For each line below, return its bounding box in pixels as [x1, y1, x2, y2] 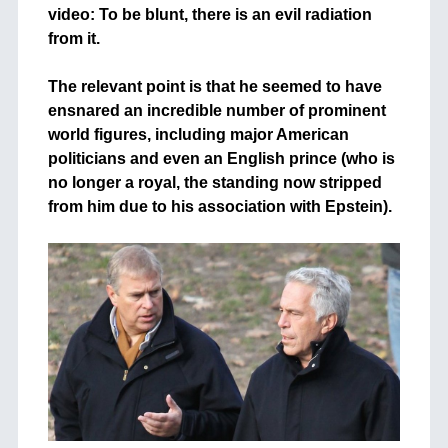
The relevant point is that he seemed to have [47, 78, 382, 95]
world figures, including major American [47, 126, 349, 143]
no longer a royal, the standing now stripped [47, 174, 382, 191]
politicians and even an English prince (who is [47, 150, 395, 167]
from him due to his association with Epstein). [47, 198, 392, 215]
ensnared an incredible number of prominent [47, 102, 386, 119]
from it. [47, 30, 100, 47]
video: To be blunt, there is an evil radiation [47, 6, 372, 23]
